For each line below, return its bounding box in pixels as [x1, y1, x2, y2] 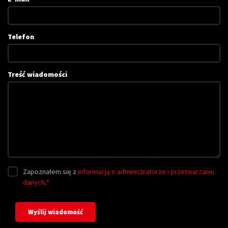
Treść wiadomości [8, 70, 67, 79]
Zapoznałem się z [23, 167, 78, 176]
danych [23, 178, 45, 187]
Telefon [8, 32, 34, 41]
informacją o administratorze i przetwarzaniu [78, 167, 214, 176]
